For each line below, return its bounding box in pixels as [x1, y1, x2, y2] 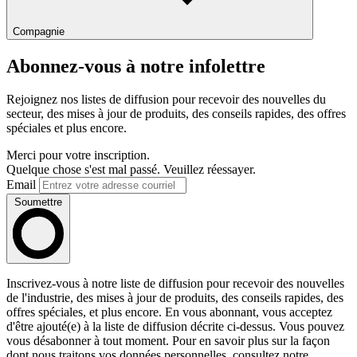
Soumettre [14, 196, 62, 209]
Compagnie [13, 25, 65, 37]
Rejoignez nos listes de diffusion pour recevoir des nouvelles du [6, 92, 326, 107]
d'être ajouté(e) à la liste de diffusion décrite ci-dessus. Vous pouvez [6, 320, 344, 334]
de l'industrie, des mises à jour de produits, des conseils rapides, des [6, 291, 343, 305]
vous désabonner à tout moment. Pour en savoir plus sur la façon [6, 334, 330, 348]
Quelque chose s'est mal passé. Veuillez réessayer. [6, 163, 256, 177]
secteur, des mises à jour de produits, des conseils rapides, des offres [6, 107, 346, 121]
